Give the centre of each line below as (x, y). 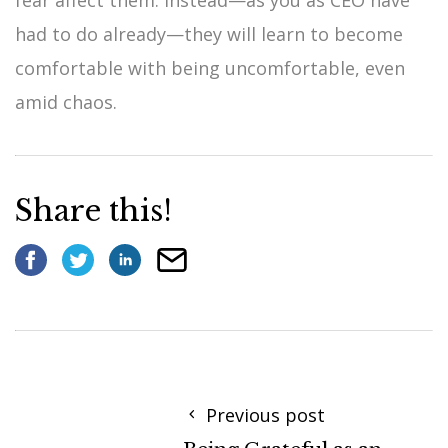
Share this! (93, 210)
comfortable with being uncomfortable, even (210, 67)
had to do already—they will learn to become (209, 33)
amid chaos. (66, 101)
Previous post (263, 415)
